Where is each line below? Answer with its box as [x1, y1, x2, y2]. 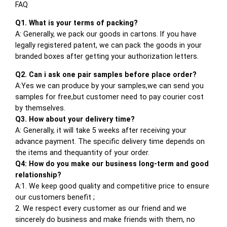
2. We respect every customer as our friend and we [15, 204, 187, 213]
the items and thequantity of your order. [15, 148, 150, 157]
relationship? [15, 171, 62, 179]
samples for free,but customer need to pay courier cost [15, 93, 204, 101]
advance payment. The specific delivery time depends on [15, 137, 205, 146]
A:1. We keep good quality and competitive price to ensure [15, 182, 210, 191]
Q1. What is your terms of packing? [15, 19, 138, 27]
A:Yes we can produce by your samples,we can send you [15, 82, 204, 90]
